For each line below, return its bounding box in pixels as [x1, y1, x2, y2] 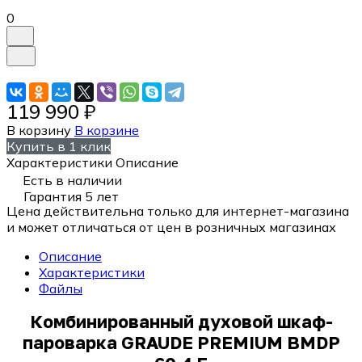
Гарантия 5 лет [23, 187, 119, 204]
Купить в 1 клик [6, 137, 111, 154]
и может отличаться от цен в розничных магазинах [6, 218, 336, 235]
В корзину [6, 121, 71, 138]
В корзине [74, 121, 139, 138]
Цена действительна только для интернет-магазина [6, 202, 349, 219]
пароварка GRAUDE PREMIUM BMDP [22, 331, 340, 353]
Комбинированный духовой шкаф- [29, 310, 333, 332]
